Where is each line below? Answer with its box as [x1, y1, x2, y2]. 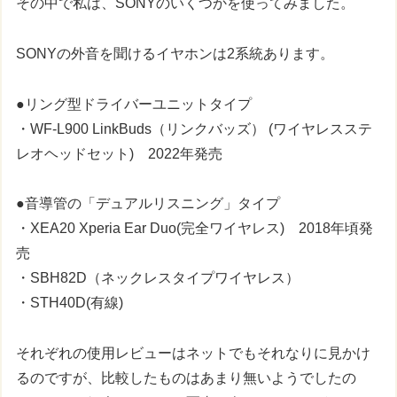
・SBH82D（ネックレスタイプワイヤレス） [16, 270, 300, 286]
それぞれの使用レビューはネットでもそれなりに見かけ [16, 346, 371, 362]
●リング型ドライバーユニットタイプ [16, 96, 253, 112]
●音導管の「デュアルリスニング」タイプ [16, 196, 281, 212]
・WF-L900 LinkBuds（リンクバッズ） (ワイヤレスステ [16, 121, 373, 136]
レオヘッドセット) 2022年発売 [16, 145, 223, 161]
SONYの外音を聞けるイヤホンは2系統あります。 [16, 45, 335, 61]
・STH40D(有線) [16, 295, 124, 311]
